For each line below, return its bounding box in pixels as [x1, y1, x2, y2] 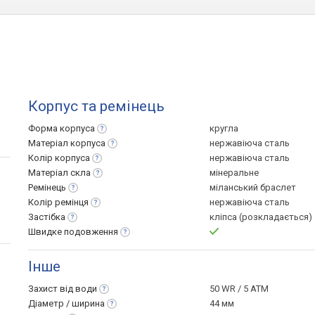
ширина [72, 298, 105, 309]
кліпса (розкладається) [210, 212, 312, 222]
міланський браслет [210, 182, 296, 193]
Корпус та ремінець [28, 98, 165, 115]
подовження [64, 226, 118, 237]
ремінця [55, 197, 89, 207]
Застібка [28, 212, 65, 222]
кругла [210, 123, 238, 134]
